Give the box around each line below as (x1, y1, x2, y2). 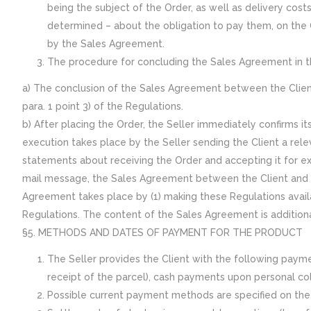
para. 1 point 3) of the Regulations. (22, 101, 183, 112)
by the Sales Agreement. (47, 38, 165, 49)
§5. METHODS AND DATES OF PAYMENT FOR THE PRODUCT (22, 227, 303, 238)
